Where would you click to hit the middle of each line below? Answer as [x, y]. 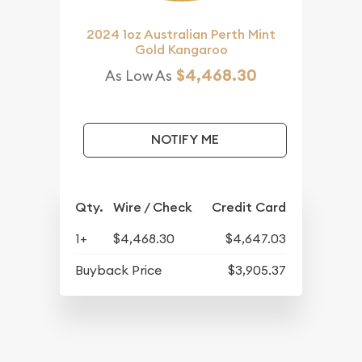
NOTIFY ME [185, 140]
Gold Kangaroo [181, 49]
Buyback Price [119, 269]
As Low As [139, 75]
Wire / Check [153, 207]
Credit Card [249, 207]
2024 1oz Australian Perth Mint [181, 34]
